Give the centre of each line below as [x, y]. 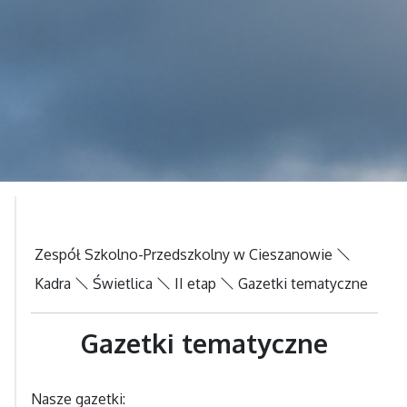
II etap [195, 284]
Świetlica [123, 284]
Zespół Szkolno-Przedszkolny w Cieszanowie [184, 255]
